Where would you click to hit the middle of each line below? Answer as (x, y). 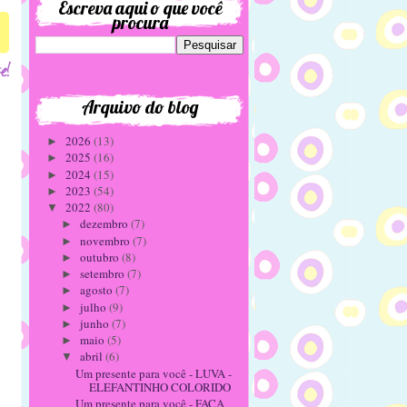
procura (140, 22)
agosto (97, 290)
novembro (106, 240)
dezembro (105, 224)
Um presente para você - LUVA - (154, 373)
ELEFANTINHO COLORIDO (160, 387)
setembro (103, 273)
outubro (100, 257)
